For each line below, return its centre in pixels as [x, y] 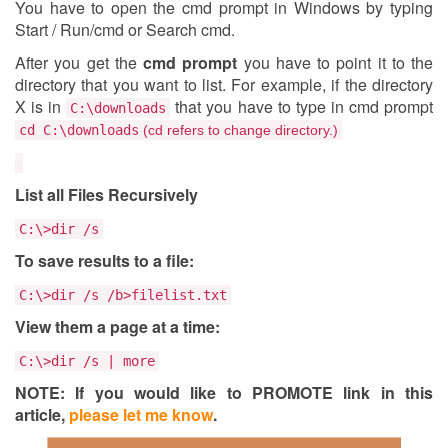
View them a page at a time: [117, 326]
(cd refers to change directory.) [238, 130]
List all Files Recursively [106, 194]
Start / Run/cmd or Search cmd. [125, 29]
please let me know [141, 414]
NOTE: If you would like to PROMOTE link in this [224, 392]
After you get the [79, 62]
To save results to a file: [104, 260]
